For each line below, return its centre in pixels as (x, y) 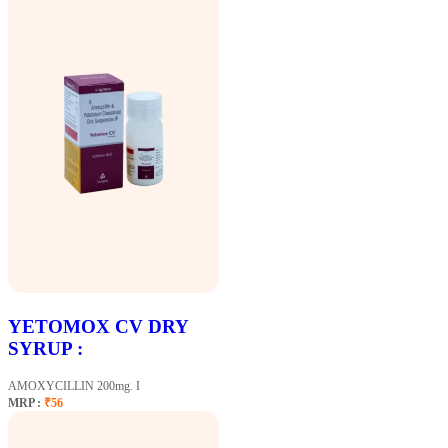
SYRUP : (45, 349)
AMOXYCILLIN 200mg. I (74, 385)
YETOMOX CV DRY (98, 327)
